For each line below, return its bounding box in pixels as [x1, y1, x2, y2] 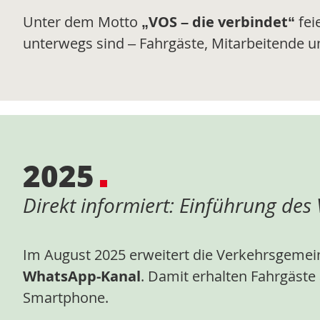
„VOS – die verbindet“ [141, 12, 295, 32]
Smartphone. [23, 287, 109, 307]
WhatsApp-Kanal [23, 266, 141, 286]
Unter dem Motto [23, 12, 141, 32]
